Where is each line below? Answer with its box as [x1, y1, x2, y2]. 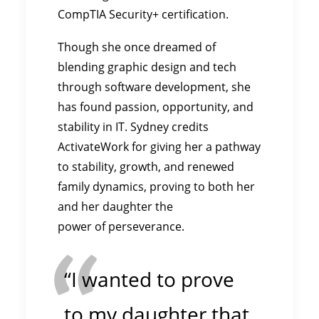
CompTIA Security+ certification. [58, 6, 229, 22]
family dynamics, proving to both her [58, 179, 255, 194]
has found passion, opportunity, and [58, 99, 253, 115]
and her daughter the [58, 199, 173, 214]
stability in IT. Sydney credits [58, 119, 209, 135]
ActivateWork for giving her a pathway [58, 139, 261, 155]
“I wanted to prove [64, 266, 234, 293]
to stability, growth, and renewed [58, 159, 234, 174]
